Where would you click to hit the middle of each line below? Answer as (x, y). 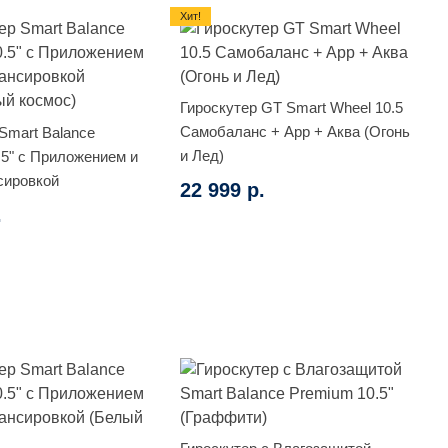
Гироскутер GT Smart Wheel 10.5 (292, 107)
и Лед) (202, 155)
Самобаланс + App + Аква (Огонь (295, 131)
